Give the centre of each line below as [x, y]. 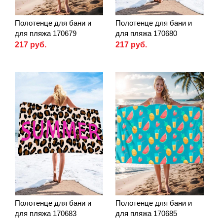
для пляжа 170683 [46, 214]
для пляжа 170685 [146, 214]
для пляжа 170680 [146, 33]
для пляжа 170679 [46, 33]
